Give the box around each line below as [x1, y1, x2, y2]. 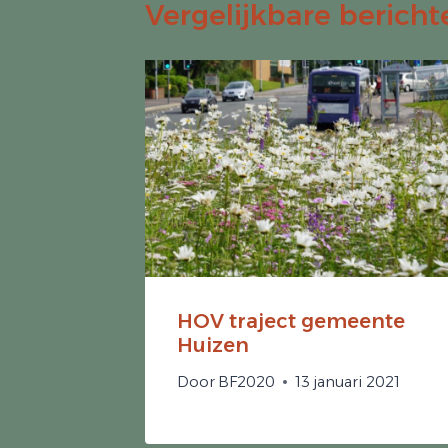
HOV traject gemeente [177, 308, 405, 333]
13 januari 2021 [295, 372, 401, 391]
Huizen [177, 332, 249, 357]
